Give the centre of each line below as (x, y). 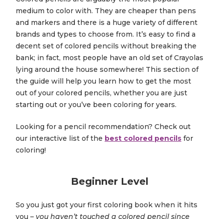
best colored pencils (143, 139)
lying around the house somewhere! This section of (107, 70)
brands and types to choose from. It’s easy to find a (106, 34)
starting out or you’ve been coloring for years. (96, 105)
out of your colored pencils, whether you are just (101, 93)
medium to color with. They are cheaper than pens (106, 11)
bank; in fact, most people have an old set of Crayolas (109, 58)
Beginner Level (109, 182)
